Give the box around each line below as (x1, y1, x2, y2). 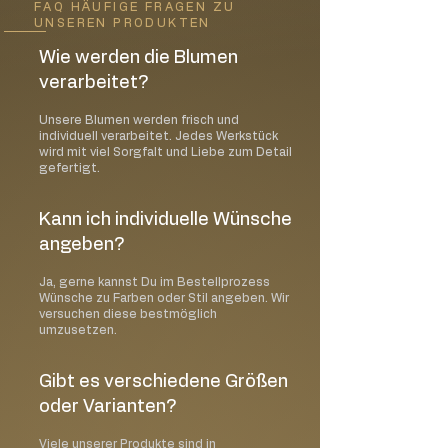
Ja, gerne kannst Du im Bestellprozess (39, 275, 270, 288)
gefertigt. (39, 161, 100, 174)
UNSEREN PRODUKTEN (34, 16, 211, 29)
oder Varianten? (39, 397, 176, 416)
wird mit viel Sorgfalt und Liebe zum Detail (39, 145, 292, 158)
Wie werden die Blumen (39, 48, 238, 67)
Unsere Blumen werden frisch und (39, 113, 239, 126)
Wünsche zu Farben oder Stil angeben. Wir (39, 291, 289, 304)
